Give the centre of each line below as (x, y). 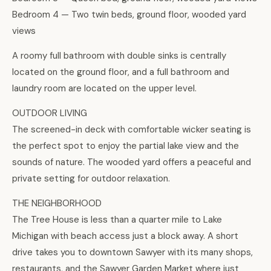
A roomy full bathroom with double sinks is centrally (119, 56)
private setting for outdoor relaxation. (91, 179)
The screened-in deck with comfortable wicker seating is (132, 130)
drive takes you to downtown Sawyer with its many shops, (132, 253)
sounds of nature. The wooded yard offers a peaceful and (132, 162)
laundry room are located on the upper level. (104, 89)
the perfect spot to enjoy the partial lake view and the (126, 146)
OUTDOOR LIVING (50, 113)
